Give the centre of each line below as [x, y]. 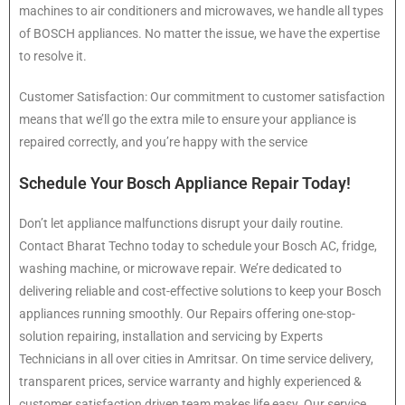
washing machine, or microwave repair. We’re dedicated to [180, 269]
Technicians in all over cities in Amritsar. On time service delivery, [196, 359]
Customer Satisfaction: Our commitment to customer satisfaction [202, 97]
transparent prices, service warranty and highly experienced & [190, 382]
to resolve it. [53, 57]
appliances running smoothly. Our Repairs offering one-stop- [187, 314]
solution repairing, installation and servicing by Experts [171, 337]
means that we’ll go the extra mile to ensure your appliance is [188, 120]
